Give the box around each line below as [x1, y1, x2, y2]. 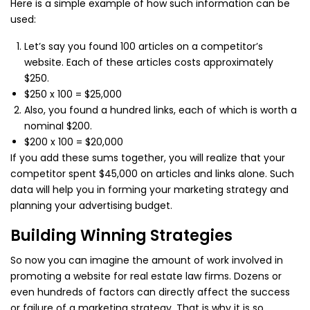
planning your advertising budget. [10, 199, 172, 213]
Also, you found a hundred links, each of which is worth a [24, 103, 297, 118]
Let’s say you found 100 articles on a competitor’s [24, 39, 263, 54]
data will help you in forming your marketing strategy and [10, 183, 289, 197]
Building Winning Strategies [10, 225, 232, 247]
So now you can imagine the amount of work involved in [10, 253, 283, 268]
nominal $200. [24, 119, 92, 134]
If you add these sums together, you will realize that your [10, 151, 285, 165]
